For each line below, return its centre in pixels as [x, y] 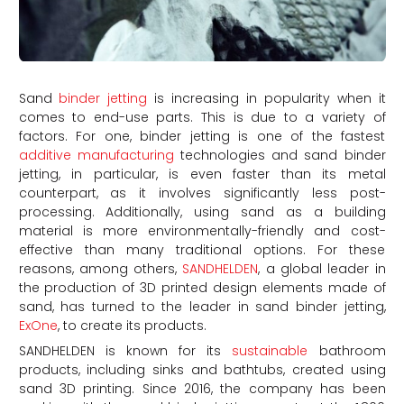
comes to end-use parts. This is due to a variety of [202, 117]
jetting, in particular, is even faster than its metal [202, 174]
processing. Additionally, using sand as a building [202, 211]
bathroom [347, 350]
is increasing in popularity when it [266, 98]
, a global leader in [322, 268]
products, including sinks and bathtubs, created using [202, 369]
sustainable [270, 350]
